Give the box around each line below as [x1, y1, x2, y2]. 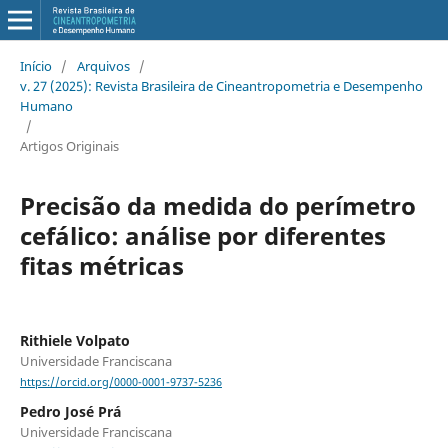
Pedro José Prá [19, 402, 121, 422]
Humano [19, 96, 73, 115]
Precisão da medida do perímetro [19, 188, 416, 222]
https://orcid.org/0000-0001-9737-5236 [19, 375, 222, 390]
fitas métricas [19, 248, 184, 282]
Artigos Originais [19, 136, 119, 155]
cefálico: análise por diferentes [19, 218, 386, 252]
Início [19, 56, 52, 75]
